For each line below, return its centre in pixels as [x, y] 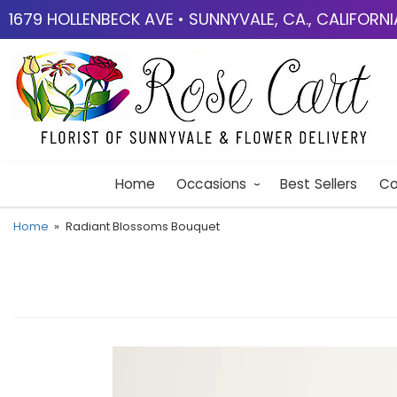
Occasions [212, 184]
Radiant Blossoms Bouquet [142, 226]
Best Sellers [319, 184]
